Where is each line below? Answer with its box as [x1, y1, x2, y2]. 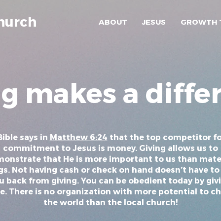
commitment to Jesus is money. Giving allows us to [2, 143, 218, 152]
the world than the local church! [43, 197, 178, 207]
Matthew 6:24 [49, 132, 108, 142]
